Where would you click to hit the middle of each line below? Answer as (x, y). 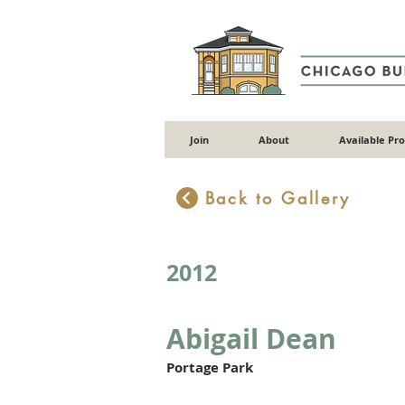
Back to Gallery (278, 198)
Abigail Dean (251, 339)
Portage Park (210, 368)
